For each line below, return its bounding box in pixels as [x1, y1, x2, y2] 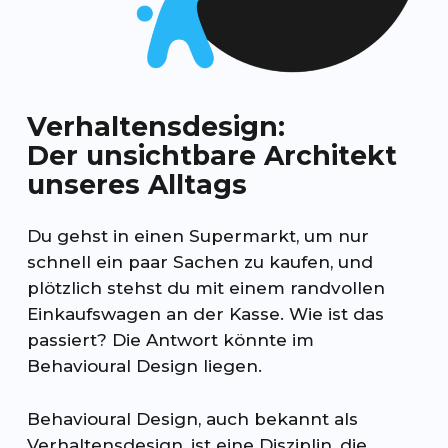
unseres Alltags [26, 168, 247, 202]
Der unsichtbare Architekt [26, 139, 397, 173]
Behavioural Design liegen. [26, 356, 262, 377]
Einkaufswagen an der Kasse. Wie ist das [26, 304, 384, 325]
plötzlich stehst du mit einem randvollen [26, 278, 385, 299]
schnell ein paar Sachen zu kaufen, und [26, 252, 373, 273]
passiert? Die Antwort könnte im [26, 330, 314, 351]
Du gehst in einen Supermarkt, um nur [26, 226, 369, 247]
